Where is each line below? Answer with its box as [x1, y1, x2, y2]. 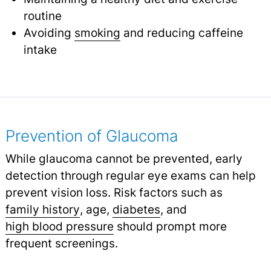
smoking [74, 25, 120, 41]
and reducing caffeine [120, 25, 243, 41]
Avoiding [23, 25, 74, 41]
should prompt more [113, 219, 227, 234]
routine [23, 8, 62, 24]
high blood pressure [5, 219, 114, 234]
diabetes [112, 202, 160, 217]
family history [5, 202, 80, 217]
